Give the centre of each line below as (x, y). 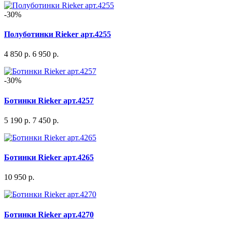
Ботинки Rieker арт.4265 (49, 158)
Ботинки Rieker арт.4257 (49, 100)
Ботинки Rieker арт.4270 (49, 214)
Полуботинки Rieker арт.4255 (58, 34)
